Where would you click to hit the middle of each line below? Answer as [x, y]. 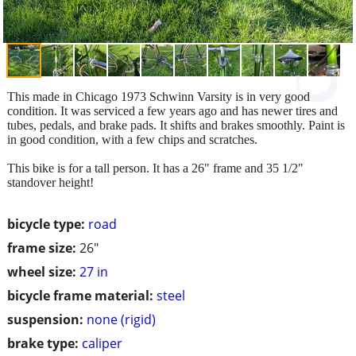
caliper [102, 343]
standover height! [50, 182]
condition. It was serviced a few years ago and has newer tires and [172, 110]
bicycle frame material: [80, 295]
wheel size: [42, 271]
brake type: [43, 343]
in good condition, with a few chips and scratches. [132, 139]
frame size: [42, 248]
